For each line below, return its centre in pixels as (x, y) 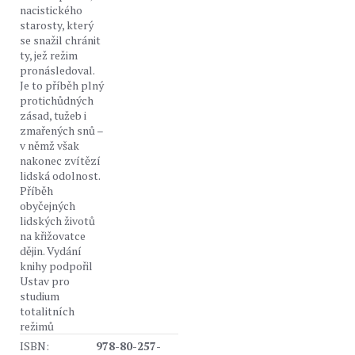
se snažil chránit (60, 40)
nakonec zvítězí (60, 160)
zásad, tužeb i (53, 115)
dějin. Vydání (51, 251)
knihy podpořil (56, 266)
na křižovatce (53, 236)
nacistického (51, 10)
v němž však (50, 145)
